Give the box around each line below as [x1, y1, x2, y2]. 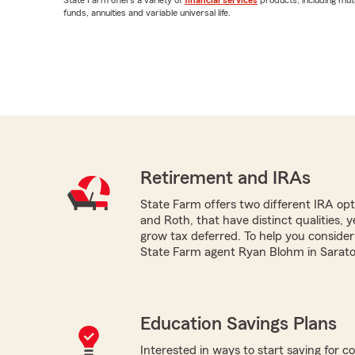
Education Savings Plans [139, 314, 337, 334]
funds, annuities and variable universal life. [63, 7, 231, 17]
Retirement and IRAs [139, 168, 311, 188]
